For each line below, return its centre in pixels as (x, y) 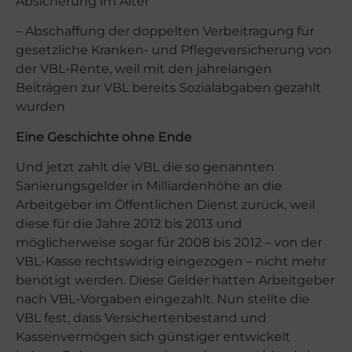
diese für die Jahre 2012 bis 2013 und (129, 224)
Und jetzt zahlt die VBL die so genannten (145, 167)
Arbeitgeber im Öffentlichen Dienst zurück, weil (165, 205)
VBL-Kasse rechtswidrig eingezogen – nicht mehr (171, 262)
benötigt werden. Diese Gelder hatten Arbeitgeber (175, 280)
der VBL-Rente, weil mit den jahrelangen (144, 69)
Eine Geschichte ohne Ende (104, 137)
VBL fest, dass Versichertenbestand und (141, 318)
